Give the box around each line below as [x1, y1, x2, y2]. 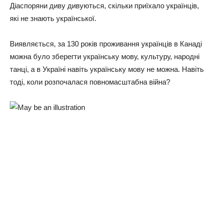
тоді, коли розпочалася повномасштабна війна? [10, 77, 170, 86]
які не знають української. [10, 14, 96, 22]
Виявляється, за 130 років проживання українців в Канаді [10, 39, 202, 48]
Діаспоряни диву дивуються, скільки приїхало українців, [10, 1, 199, 10]
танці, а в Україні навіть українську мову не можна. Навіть [10, 65, 204, 73]
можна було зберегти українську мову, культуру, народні [10, 52, 199, 61]
